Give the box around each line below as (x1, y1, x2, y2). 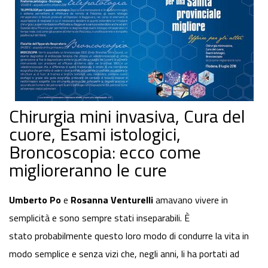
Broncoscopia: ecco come (9, 138, 201, 166)
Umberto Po (9, 193, 61, 208)
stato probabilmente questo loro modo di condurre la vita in (9, 229, 249, 243)
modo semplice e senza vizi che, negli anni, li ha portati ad (9, 246, 239, 261)
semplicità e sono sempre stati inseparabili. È (9, 211, 190, 226)
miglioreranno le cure (9, 156, 167, 184)
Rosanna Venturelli (71, 193, 153, 208)
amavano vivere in (153, 193, 228, 208)
